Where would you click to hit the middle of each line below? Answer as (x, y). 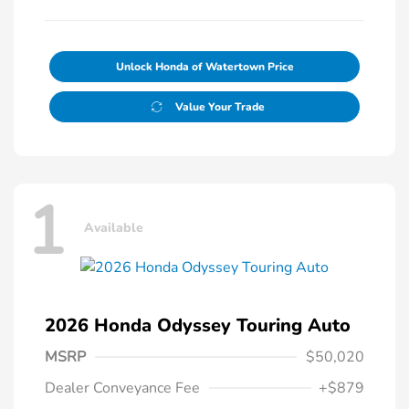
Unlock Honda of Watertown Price (204, 67)
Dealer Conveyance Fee (122, 388)
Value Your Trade (220, 107)
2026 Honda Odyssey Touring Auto (198, 326)
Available (114, 227)
